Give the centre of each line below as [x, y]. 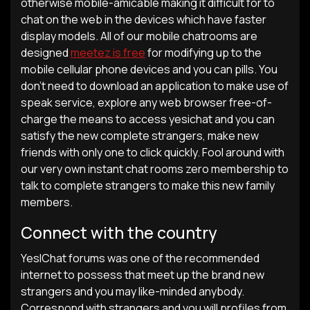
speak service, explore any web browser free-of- [146, 102]
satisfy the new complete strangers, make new [140, 136]
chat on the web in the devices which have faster [144, 19]
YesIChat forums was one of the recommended [140, 258]
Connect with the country [119, 232]
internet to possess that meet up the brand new [143, 275]
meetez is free [108, 53]
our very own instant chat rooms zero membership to [155, 169]
